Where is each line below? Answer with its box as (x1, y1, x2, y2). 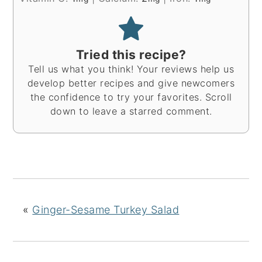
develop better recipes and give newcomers (27, 77, 235, 89)
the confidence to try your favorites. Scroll (30, 91, 232, 103)
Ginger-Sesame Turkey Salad (32, 203, 180, 216)
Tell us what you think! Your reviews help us (28, 63, 234, 75)
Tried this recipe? (75, 47, 187, 62)
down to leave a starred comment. (50, 105, 212, 117)
